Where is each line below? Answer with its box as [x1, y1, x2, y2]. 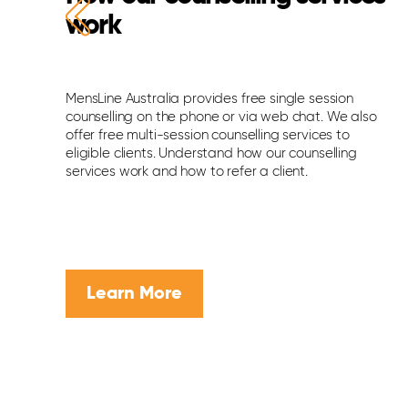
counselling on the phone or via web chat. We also [66, 110, 377, 125]
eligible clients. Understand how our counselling [66, 147, 357, 161]
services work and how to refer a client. [66, 165, 309, 179]
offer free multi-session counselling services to [66, 128, 350, 143]
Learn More [87, 285, 182, 304]
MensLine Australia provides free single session [66, 92, 353, 107]
